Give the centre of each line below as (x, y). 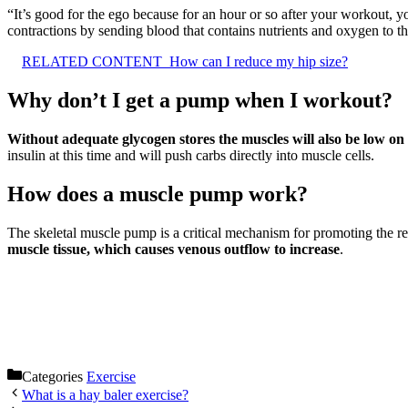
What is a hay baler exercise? (105, 394)
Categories (54, 376)
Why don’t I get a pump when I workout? (200, 101)
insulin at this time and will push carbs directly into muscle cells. (191, 156)
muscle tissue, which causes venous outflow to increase (173, 249)
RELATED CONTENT (92, 62)
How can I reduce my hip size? (259, 62)
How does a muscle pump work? (158, 194)
